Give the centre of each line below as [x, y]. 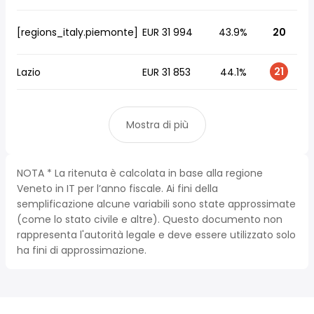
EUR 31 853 [166, 72]
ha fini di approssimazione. [82, 250]
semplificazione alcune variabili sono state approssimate [156, 204]
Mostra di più [157, 125]
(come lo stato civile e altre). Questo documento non [150, 219]
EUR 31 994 [168, 32]
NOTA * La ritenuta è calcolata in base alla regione [140, 173]
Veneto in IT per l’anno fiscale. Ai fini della [117, 189]
